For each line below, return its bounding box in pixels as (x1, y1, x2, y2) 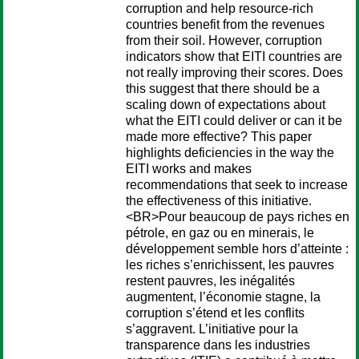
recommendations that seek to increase (126, 178, 348, 192)
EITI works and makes (126, 162, 252, 175)
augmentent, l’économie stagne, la (126, 290, 321, 304)
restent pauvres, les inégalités (126, 274, 295, 288)
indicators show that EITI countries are (126, 50, 342, 63)
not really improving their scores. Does (126, 66, 343, 79)
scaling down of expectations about (126, 98, 325, 111)
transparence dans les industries (126, 338, 310, 352)
